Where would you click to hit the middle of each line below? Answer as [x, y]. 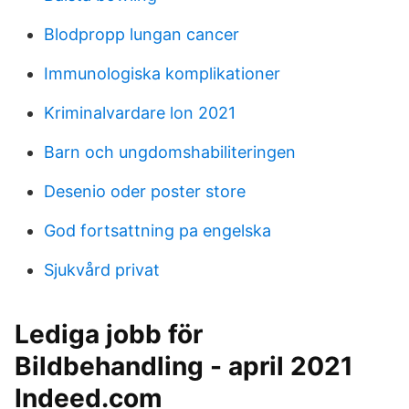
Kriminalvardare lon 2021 [140, 113]
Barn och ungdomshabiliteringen [170, 152]
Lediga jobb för [109, 334]
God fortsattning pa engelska [157, 231]
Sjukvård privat [102, 270]
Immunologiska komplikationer [162, 73]
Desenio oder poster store [145, 191]
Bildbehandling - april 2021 [184, 366]
